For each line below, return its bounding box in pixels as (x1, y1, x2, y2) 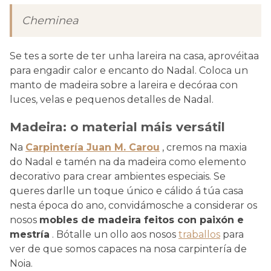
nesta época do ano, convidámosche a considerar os (10, 200, 257, 212)
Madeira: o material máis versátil (10, 119, 225, 135)
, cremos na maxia (160, 142, 247, 154)
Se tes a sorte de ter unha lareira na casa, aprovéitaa (10, 50, 259, 62)
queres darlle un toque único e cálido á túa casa (10, 185, 243, 197)
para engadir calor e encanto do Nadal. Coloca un (10, 65, 248, 77)
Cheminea (22, 14, 79, 28)
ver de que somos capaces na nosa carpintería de (10, 243, 247, 255)
